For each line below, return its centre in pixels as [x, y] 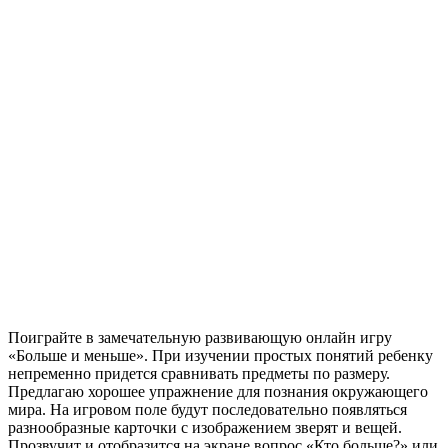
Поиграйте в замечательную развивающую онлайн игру [200, 337]
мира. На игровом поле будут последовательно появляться [207, 409]
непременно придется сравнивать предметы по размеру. [199, 373]
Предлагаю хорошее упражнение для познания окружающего [218, 391]
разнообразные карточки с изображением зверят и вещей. [205, 427]
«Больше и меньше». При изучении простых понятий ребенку [220, 355]
